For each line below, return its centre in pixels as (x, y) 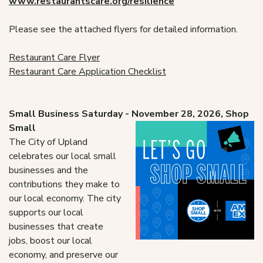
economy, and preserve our (63, 255)
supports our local (46, 213)
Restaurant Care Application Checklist (87, 72)
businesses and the (48, 170)
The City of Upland (48, 142)
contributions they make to (64, 184)
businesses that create (56, 227)
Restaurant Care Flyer (54, 58)
